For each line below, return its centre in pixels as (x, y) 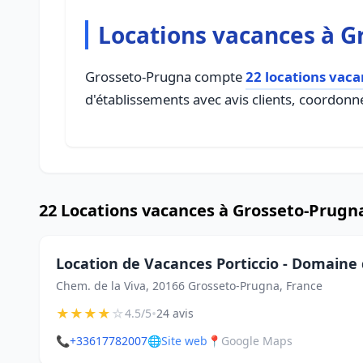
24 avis (175, 313)
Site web (184, 341)
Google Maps (257, 341)
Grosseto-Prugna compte (165, 77)
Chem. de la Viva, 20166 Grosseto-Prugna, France (189, 286)
